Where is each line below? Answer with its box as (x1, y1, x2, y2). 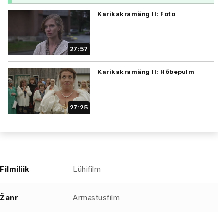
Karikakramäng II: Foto (97, 10, 175, 18)
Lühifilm (73, 164, 101, 174)
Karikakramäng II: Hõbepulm (97, 68, 194, 75)
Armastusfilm (73, 192, 120, 202)
